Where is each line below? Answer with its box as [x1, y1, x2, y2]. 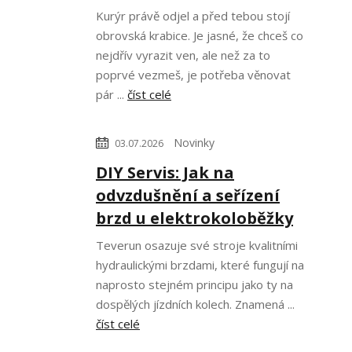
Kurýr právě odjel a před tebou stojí [96, 8, 290, 24]
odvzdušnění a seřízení [96, 185, 280, 206]
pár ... [96, 86, 127, 102]
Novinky [174, 135, 214, 150]
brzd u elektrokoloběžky [96, 207, 293, 229]
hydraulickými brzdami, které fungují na [96, 257, 304, 273]
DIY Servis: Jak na [96, 162, 234, 183]
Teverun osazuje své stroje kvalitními [96, 237, 298, 253]
